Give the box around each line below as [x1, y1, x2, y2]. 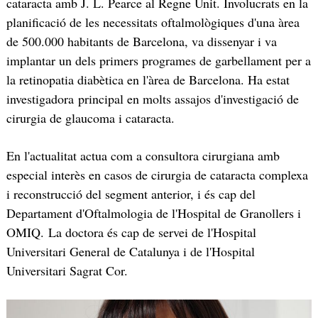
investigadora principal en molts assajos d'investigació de [6, 89, 299, 107]
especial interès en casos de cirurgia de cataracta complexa [6, 166, 308, 184]
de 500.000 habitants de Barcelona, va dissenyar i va [6, 32, 277, 50]
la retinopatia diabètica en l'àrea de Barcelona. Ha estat [6, 70, 290, 88]
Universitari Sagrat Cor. [6, 262, 128, 280]
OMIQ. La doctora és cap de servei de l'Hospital [6, 224, 256, 241]
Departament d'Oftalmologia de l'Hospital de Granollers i [6, 204, 301, 222]
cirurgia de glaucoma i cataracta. [6, 109, 175, 126]
